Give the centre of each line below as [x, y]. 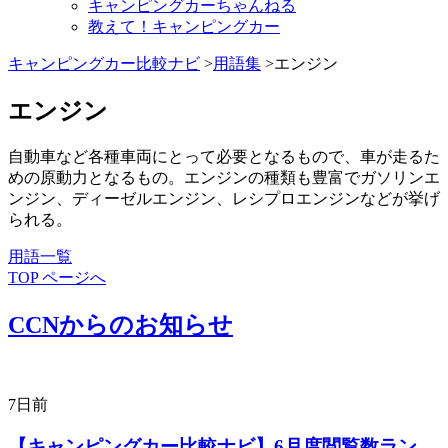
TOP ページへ [57, 277]
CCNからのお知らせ [120, 324]
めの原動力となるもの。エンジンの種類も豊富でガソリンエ [224, 177]
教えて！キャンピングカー [184, 26]
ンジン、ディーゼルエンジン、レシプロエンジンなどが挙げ [224, 198]
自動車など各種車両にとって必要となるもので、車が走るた [224, 156]
